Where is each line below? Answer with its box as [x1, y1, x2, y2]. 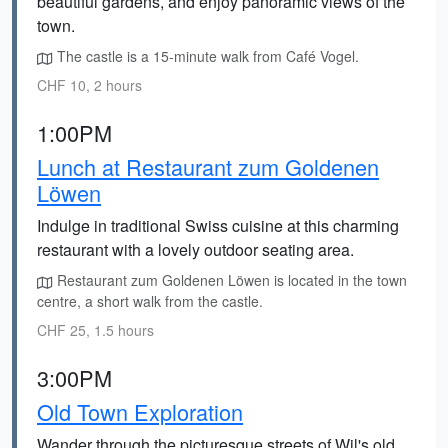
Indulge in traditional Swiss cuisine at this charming [37, 214, 399, 237]
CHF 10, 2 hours [37, 75, 142, 95]
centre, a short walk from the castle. [37, 291, 263, 311]
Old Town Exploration [37, 396, 243, 427]
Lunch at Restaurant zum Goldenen [37, 151, 379, 182]
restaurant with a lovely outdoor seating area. [37, 238, 354, 261]
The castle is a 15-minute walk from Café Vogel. [53, 46, 359, 66]
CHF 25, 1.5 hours [37, 320, 154, 340]
